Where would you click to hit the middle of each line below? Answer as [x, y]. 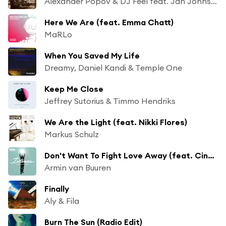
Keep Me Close [74, 89]
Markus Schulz [72, 134]
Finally [57, 188]
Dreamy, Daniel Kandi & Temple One [113, 67]
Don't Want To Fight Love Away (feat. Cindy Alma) [211, 155]
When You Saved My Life [92, 55]
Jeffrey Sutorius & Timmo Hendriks [110, 101]
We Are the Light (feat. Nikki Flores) [116, 122]
